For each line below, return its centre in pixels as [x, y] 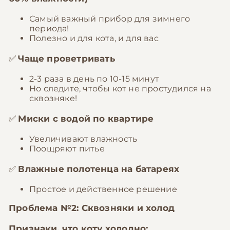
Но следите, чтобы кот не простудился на [120, 89]
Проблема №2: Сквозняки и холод [92, 208]
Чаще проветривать [66, 59]
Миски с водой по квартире [86, 119]
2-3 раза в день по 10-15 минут [94, 79]
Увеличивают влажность [83, 139]
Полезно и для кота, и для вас [94, 38]
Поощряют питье [67, 149]
